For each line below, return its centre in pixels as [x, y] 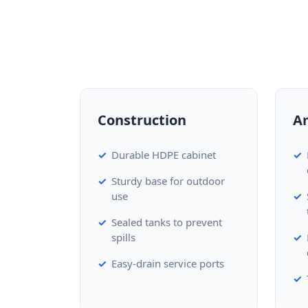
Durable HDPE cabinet [164, 155]
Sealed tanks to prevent [167, 222]
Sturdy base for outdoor [168, 181]
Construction [142, 120]
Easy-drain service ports [168, 263]
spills [123, 237]
